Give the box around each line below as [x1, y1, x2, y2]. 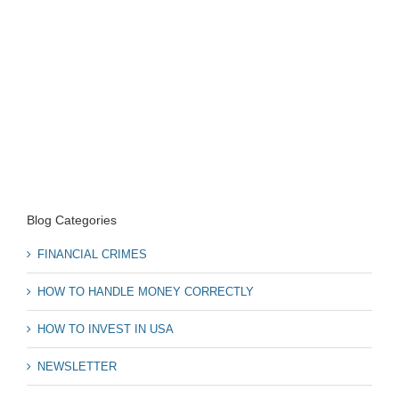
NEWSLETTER [37, 360, 117, 374]
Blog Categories [27, 212, 117, 227]
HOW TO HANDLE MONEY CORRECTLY [37, 285, 254, 299]
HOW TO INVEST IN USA [37, 322, 174, 337]
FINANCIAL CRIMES [37, 248, 147, 262]
